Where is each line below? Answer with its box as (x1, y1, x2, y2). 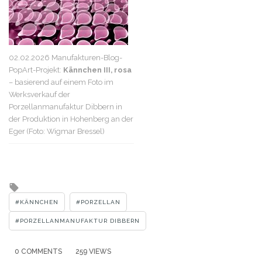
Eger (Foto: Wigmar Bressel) (9, 126, 105, 136)
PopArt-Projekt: (9, 65, 63, 74)
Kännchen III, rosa (63, 65, 132, 74)
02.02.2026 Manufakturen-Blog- (9, 53, 122, 62)
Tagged (19, 179, 58, 192)
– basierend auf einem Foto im (9, 77, 113, 87)
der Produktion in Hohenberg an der (9, 114, 133, 123)
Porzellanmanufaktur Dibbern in (9, 102, 122, 111)
